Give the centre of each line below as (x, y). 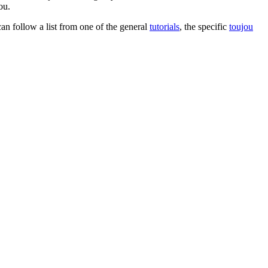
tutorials (165, 27)
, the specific (204, 27)
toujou (241, 27)
